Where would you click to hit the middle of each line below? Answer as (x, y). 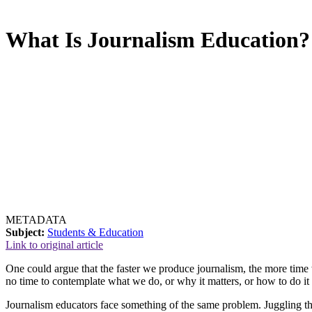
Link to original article (54, 244)
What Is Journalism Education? (158, 40)
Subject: (25, 232)
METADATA (36, 219)
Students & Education (95, 232)
